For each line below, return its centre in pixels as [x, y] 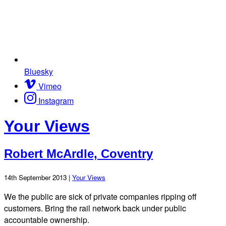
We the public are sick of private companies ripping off [100, 196]
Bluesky [39, 71]
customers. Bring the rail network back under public [95, 208]
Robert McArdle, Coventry [78, 153]
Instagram [56, 100]
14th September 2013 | [38, 177]
